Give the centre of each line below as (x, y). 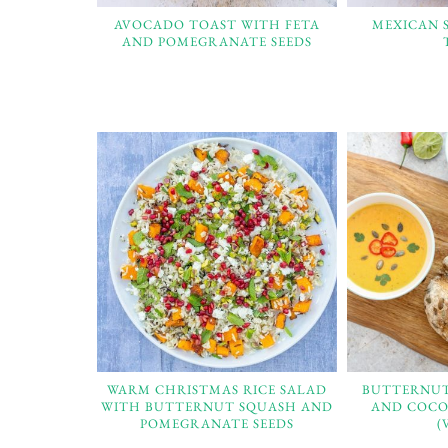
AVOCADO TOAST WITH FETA (216, 24)
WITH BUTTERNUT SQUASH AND (216, 406)
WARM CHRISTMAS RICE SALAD (216, 389)
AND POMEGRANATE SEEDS (216, 41)
